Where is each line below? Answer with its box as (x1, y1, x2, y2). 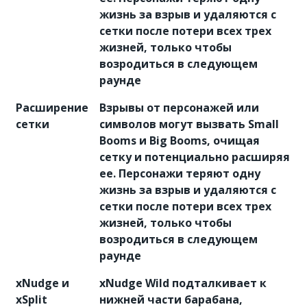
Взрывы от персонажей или (99, 100, 259, 116)
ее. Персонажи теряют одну (99, 166, 260, 182)
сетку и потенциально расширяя (99, 149, 290, 165)
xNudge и (16, 275, 69, 291)
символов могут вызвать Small (99, 116, 279, 132)
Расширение (16, 100, 88, 116)
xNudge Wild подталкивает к (99, 275, 267, 291)
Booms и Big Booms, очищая (99, 133, 260, 149)
